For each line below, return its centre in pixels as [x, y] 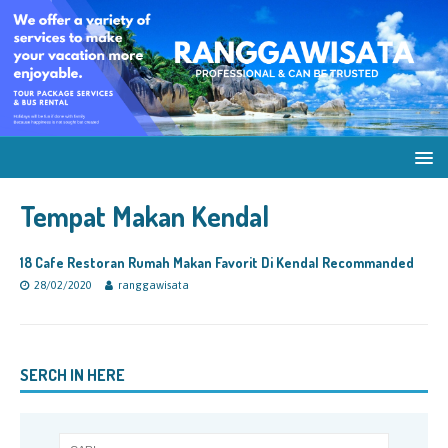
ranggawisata [153, 285]
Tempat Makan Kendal [144, 216]
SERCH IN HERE [72, 375]
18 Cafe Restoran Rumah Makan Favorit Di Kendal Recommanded [217, 262]
